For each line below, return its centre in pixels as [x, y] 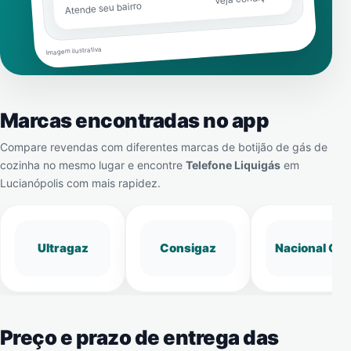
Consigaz [188, 248]
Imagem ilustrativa [74, 51]
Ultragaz [63, 248]
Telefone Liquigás [233, 165]
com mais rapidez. [112, 183]
